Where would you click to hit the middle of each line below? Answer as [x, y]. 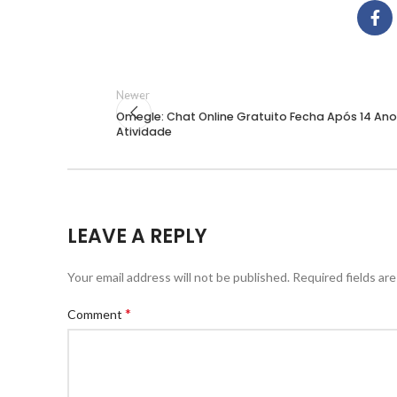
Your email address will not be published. [179, 277]
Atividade [144, 131]
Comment [96, 315]
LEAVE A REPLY [137, 237]
